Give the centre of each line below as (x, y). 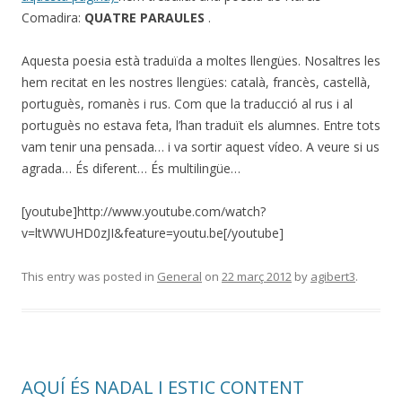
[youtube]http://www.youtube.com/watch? (144, 211)
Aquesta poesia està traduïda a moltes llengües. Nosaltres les (201, 61)
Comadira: (53, 17)
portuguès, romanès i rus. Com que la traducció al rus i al (187, 104)
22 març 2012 (257, 276)
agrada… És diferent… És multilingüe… (131, 168)
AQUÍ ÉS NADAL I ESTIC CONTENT (163, 387)
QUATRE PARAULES (146, 17)
